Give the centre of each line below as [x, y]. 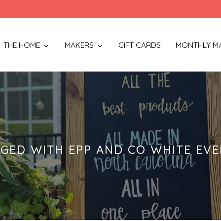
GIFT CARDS [139, 45]
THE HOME [21, 45]
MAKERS [79, 45]
